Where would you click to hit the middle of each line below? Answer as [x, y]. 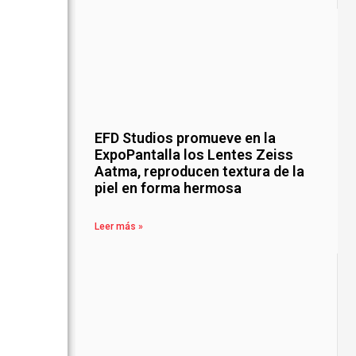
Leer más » [119, 227]
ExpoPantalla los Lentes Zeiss [194, 155]
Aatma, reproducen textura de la [200, 172]
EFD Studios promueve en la [186, 138]
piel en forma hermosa [168, 188]
